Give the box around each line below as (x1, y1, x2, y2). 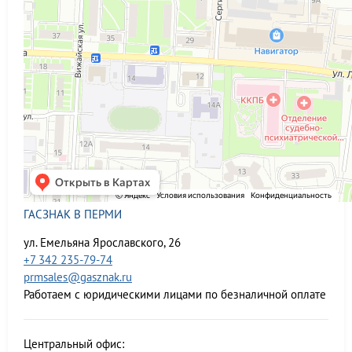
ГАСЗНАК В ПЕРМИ (24, 207, 122, 222)
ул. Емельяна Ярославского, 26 (24, 235, 181, 250)
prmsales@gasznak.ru (24, 269, 132, 284)
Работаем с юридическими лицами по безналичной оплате (24, 287, 326, 302)
